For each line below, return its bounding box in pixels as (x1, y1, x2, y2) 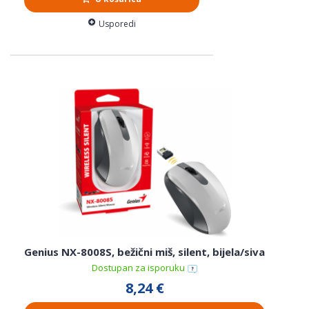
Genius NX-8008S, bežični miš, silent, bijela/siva (24, 244, 265, 259)
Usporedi (98, 18, 136, 30)
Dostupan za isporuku (91, 261, 187, 275)
